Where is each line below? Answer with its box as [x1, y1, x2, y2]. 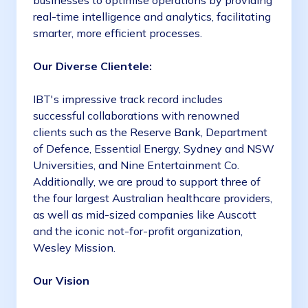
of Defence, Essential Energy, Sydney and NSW [33, 142, 274, 156]
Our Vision [33, 274, 92, 288]
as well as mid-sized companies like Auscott [33, 208, 256, 222]
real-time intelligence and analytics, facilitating [33, 10, 271, 24]
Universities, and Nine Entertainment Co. [33, 158, 239, 173]
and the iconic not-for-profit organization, [33, 224, 243, 239]
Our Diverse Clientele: [33, 59, 155, 74]
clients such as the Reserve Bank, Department [33, 125, 267, 140]
